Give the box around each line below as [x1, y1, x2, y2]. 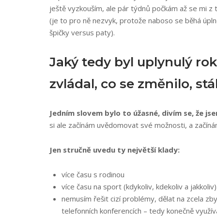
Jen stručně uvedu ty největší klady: [49, 145, 180, 155]
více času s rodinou [62, 170, 124, 179]
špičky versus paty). [49, 28, 115, 37]
